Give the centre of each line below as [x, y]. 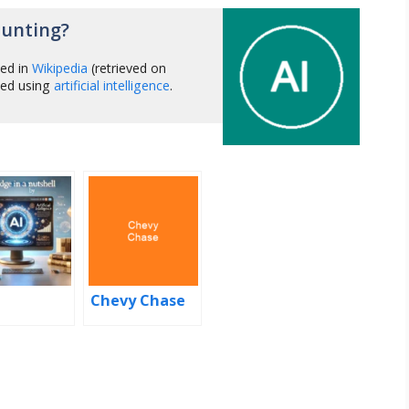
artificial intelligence [112, 85]
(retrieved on [127, 68]
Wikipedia [60, 68]
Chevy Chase [138, 301]
